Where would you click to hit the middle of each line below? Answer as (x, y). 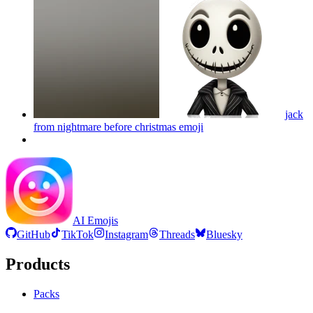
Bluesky (224, 234)
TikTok (78, 234)
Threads (177, 234)
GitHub (34, 234)
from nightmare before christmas (106, 126)
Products (38, 264)
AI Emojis (95, 220)
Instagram (126, 234)
